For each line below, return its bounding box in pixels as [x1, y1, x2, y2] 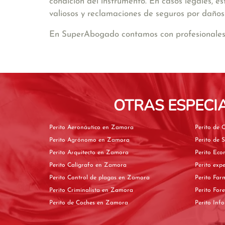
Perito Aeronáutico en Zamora [102, 125, 134, 131]
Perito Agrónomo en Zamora [98, 137, 130, 143]
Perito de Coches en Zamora [97, 200, 128, 206]
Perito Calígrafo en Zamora [95, 162, 127, 168]
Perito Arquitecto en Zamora [97, 150, 129, 156]
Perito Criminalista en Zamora [102, 187, 133, 193]
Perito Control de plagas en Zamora [119, 175, 150, 181]
